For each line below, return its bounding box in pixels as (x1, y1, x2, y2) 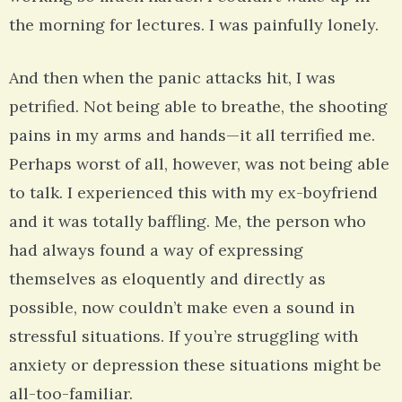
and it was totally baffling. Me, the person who (9, 211, 366, 232)
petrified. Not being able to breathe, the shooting (9, 96, 388, 118)
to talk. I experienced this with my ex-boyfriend (9, 182, 378, 204)
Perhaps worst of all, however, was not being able (9, 153, 389, 175)
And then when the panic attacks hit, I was (9, 67, 336, 89)
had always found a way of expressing (9, 240, 303, 261)
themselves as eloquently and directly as (9, 268, 326, 290)
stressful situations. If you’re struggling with (9, 326, 358, 347)
